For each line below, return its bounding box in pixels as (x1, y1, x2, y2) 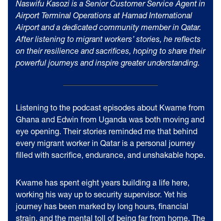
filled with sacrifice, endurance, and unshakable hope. (16, 150, 205, 159)
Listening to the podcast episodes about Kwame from (16, 103, 205, 112)
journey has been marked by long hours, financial (16, 201, 188, 211)
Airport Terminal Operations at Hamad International (16, 10, 192, 20)
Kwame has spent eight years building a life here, (16, 178, 189, 187)
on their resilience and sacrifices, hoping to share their (16, 46, 205, 55)
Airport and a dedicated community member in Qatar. (16, 22, 201, 32)
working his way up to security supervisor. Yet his (16, 189, 187, 199)
